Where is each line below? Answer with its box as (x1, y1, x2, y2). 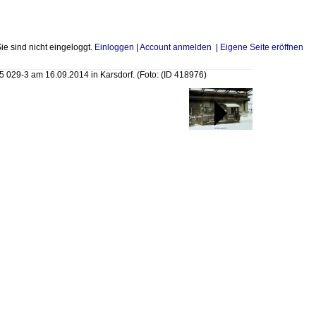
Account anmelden (140, 42, 212, 52)
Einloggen (95, 42, 134, 52)
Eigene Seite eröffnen (220, 42, 303, 52)
